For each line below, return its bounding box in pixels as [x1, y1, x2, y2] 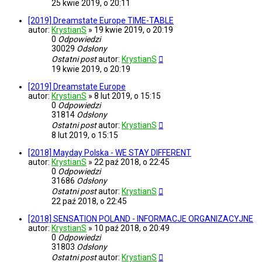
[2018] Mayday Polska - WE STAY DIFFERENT [28, 148, 191, 158]
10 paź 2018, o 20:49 [94, 223, 170, 233]
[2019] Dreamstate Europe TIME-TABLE [28, 16, 174, 26]
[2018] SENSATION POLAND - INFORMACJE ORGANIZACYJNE [28, 214, 253, 224]
